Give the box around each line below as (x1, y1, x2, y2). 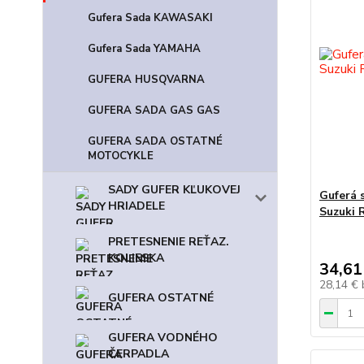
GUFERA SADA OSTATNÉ (88, 134, 223, 149)
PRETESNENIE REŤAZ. (108, 234, 229, 249)
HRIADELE (108, 198, 165, 214)
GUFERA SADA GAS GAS (88, 103, 220, 118)
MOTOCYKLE (88, 149, 154, 163)
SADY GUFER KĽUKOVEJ (108, 182, 240, 197)
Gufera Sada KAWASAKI (88, 11, 213, 25)
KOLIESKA (108, 250, 164, 266)
